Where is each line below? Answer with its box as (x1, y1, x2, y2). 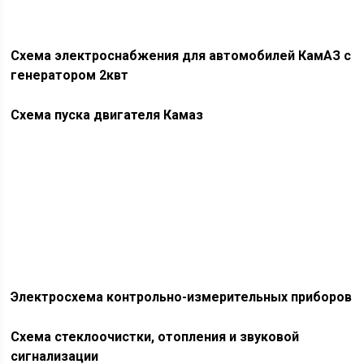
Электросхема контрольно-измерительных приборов (11, 289, 353, 305)
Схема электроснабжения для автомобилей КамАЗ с (11, 48, 352, 63)
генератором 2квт (11, 67, 129, 83)
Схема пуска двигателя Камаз (11, 107, 204, 123)
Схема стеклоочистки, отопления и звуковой (11, 329, 300, 344)
